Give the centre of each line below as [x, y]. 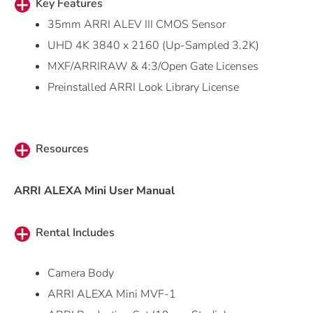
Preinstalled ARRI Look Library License [143, 87]
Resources [62, 148]
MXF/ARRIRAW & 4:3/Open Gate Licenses [153, 66]
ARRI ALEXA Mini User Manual [94, 190]
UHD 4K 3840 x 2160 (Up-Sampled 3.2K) [153, 45]
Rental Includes [75, 232]
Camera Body [81, 273]
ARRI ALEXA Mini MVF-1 [112, 294]
